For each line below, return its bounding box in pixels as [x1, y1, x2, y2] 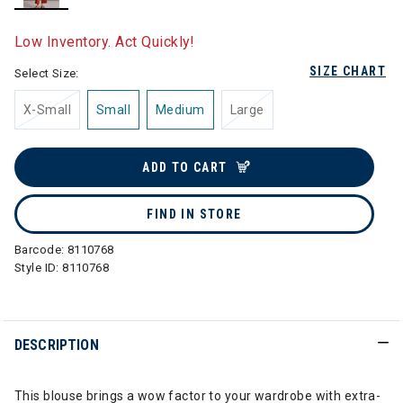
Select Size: [14, 67, 79, 80]
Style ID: [14, 261, 63, 274]
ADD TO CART [142, 160, 228, 175]
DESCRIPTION [14, 336, 99, 354]
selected [41, 12, 94, 26]
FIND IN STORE [147, 207, 242, 221]
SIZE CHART [309, 64, 386, 78]
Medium [156, 103, 205, 117]
